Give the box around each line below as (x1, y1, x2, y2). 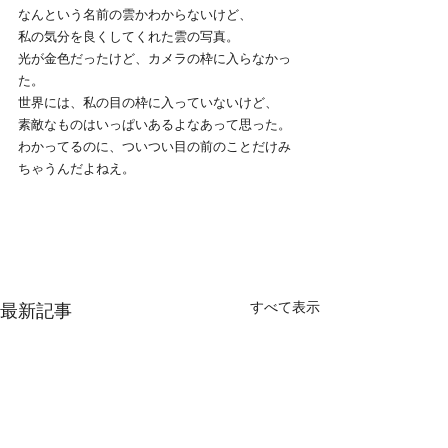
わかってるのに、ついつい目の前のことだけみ (18, 138, 291, 154)
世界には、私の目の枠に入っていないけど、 (18, 94, 278, 110)
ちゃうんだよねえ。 (18, 160, 135, 176)
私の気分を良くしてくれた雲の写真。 (18, 28, 239, 44)
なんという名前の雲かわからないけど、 (18, 6, 252, 22)
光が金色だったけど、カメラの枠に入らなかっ (18, 50, 291, 66)
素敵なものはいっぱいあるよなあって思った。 (18, 116, 291, 132)
